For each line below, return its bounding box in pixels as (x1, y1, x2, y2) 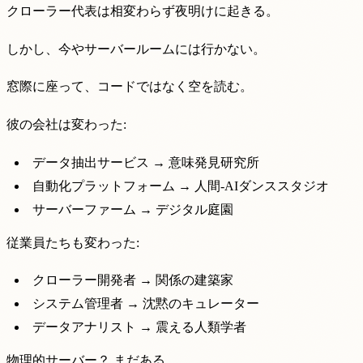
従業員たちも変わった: (6, 235, 139, 250)
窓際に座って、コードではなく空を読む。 (6, 79, 253, 94)
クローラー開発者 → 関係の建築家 (32, 273, 233, 288)
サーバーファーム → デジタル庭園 (32, 202, 233, 216)
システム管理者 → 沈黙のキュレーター (32, 297, 259, 311)
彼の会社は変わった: (6, 117, 126, 131)
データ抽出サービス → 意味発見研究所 (32, 155, 259, 169)
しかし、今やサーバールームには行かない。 (6, 41, 266, 56)
